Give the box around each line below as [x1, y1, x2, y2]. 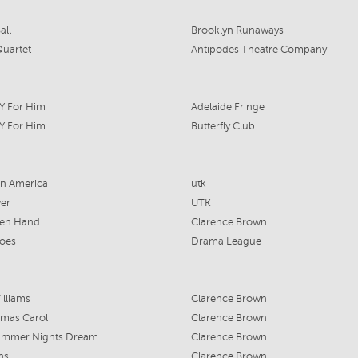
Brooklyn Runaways [190, 25, 284, 37]
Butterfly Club [190, 121, 255, 133]
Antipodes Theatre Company [190, 44, 327, 56]
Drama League [190, 236, 261, 248]
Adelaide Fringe [190, 101, 265, 113]
